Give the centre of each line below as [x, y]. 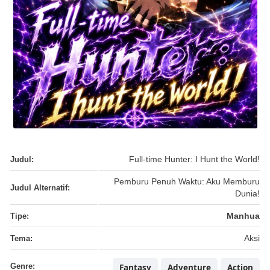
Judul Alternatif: [40, 188]
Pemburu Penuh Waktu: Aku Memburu [187, 182]
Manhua [243, 216]
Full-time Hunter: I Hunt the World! [194, 160]
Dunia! [247, 194]
